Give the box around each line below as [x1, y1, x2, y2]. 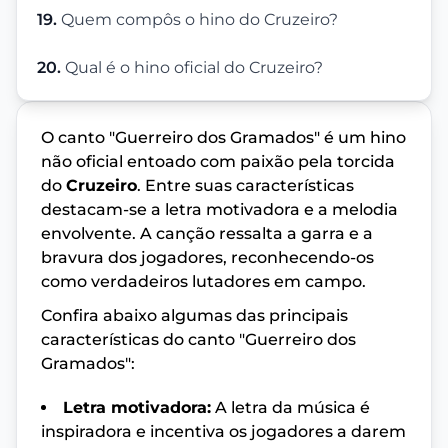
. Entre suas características [137, 175, 354, 195]
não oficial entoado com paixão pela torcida [41, 151, 395, 171]
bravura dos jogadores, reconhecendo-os [41, 247, 374, 267]
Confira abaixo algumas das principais [41, 305, 348, 325]
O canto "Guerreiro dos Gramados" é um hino [41, 127, 406, 147]
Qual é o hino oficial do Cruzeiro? [65, 57, 323, 77]
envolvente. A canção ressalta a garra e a [41, 223, 373, 243]
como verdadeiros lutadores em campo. [41, 271, 366, 291]
